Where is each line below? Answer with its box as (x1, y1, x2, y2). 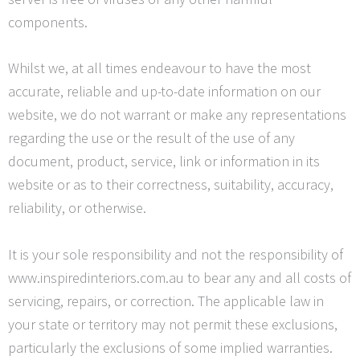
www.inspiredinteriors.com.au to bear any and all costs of (8, 268, 351, 288)
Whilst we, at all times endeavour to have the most (8, 59, 311, 78)
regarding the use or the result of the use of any (8, 129, 295, 148)
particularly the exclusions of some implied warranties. (8, 338, 333, 358)
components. (8, 12, 88, 31)
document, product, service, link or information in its (8, 152, 320, 171)
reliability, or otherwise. (8, 198, 146, 218)
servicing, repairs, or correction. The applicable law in (8, 292, 324, 311)
